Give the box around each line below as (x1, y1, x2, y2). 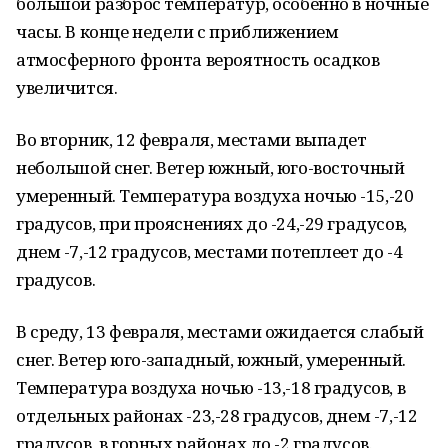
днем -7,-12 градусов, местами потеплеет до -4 (16, 240, 403, 263)
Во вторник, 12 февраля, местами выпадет (16, 128, 367, 151)
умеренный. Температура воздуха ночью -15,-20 (16, 184, 414, 207)
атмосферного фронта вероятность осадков (16, 48, 380, 71)
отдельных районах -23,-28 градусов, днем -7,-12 (16, 404, 418, 427)
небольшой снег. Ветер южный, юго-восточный (16, 156, 405, 179)
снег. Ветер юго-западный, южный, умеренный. (16, 348, 406, 371)
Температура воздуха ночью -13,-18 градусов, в (16, 376, 406, 399)
